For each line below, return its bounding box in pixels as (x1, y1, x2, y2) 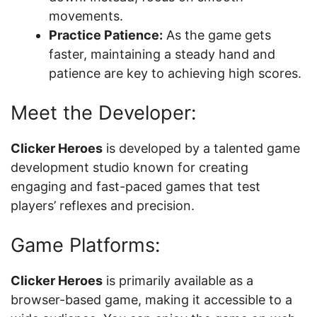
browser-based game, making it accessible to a (11, 292, 292, 307)
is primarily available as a (103, 273, 253, 288)
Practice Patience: (49, 28, 163, 42)
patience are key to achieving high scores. (49, 66, 301, 81)
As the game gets (163, 28, 271, 42)
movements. (49, 8, 123, 23)
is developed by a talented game (103, 141, 300, 156)
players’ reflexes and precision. (11, 198, 195, 213)
